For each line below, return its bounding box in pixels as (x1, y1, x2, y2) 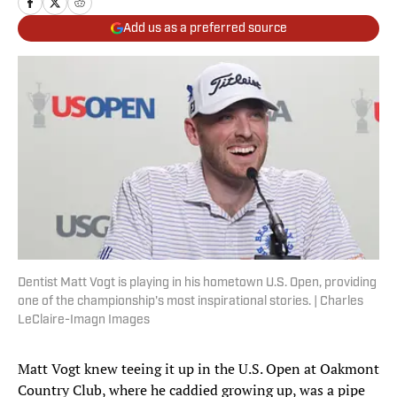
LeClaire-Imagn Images (18, 314, 150, 328)
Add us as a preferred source (122, 21, 287, 35)
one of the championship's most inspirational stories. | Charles (18, 295, 363, 309)
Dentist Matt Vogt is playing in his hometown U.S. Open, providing (18, 276, 377, 291)
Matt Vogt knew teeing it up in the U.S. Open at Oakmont (18, 359, 379, 379)
